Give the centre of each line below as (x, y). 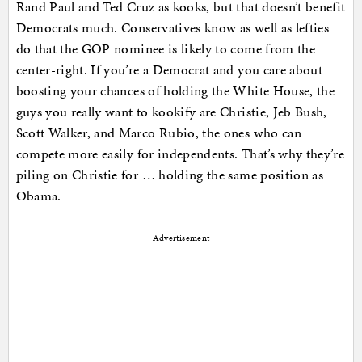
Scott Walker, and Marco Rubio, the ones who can (158, 133)
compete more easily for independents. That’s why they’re (180, 154)
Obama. (38, 196)
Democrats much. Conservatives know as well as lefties (173, 28)
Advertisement (181, 238)
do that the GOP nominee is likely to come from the (166, 49)
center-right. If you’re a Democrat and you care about (169, 70)
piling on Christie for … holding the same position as (170, 175)
